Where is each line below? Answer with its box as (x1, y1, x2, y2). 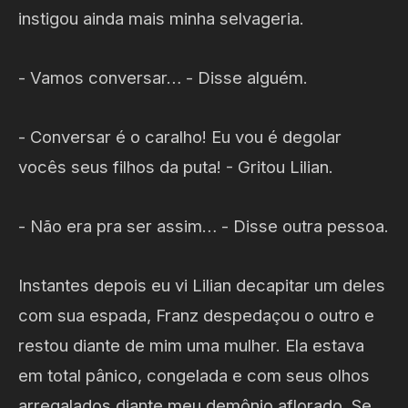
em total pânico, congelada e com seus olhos (18, 364, 370, 385)
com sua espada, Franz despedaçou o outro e (18, 304, 374, 325)
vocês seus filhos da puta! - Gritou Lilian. (18, 156, 333, 177)
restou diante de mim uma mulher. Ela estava (18, 334, 364, 355)
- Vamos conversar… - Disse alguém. (18, 66, 308, 87)
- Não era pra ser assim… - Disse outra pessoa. (18, 215, 389, 236)
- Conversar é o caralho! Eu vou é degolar (18, 126, 342, 147)
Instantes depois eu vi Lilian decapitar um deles (18, 274, 385, 295)
